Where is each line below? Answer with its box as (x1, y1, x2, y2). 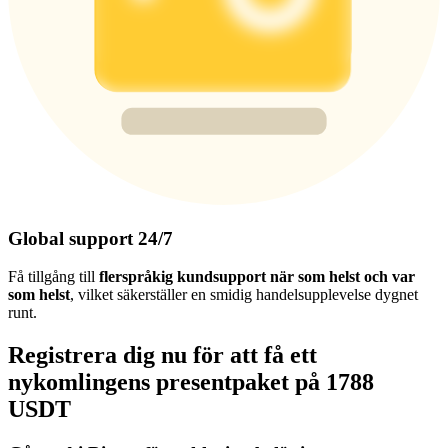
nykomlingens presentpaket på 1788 (8, 369, 374, 396)
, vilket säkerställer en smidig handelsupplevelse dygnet (70, 286, 418, 304)
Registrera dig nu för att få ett (8, 342, 317, 369)
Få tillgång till (8, 268, 99, 286)
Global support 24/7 (8, 227, 173, 249)
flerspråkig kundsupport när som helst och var (99, 268, 415, 286)
